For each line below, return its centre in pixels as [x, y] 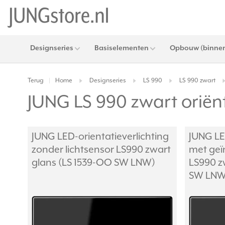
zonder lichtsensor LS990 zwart [101, 150]
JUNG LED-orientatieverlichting [100, 137]
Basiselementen [122, 48]
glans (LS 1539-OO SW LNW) [93, 163]
